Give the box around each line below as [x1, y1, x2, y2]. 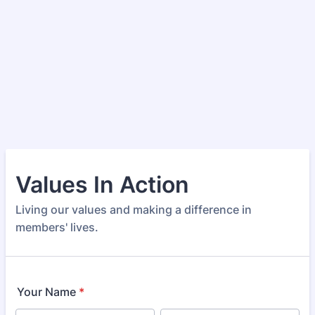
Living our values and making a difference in [15, 202, 252, 217]
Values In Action [15, 171, 189, 198]
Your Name [17, 285, 76, 299]
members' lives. [15, 220, 98, 234]
